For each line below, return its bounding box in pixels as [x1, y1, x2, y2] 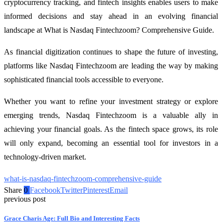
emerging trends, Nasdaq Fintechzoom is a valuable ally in [4, 111, 218, 119]
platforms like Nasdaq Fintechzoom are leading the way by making [4, 61, 218, 70]
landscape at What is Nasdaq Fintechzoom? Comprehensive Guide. [4, 25, 214, 34]
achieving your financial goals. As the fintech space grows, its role [4, 124, 218, 133]
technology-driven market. [4, 152, 86, 161]
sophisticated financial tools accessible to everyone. [4, 75, 164, 84]
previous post [4, 194, 46, 203]
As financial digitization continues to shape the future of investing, [4, 47, 218, 56]
